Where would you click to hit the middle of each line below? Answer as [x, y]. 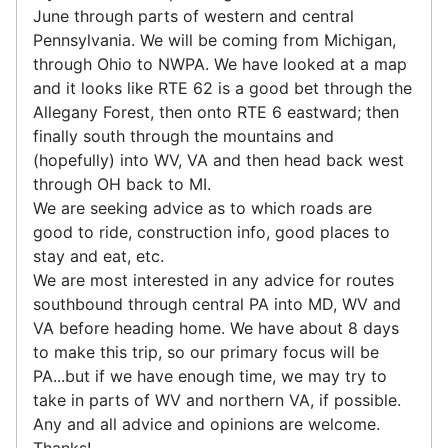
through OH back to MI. [122, 183]
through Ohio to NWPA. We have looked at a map [220, 63]
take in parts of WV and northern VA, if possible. [217, 399]
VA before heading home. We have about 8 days [216, 327]
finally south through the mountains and [183, 135]
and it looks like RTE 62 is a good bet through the [222, 87]
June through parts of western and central [193, 15]
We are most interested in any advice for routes [213, 279]
